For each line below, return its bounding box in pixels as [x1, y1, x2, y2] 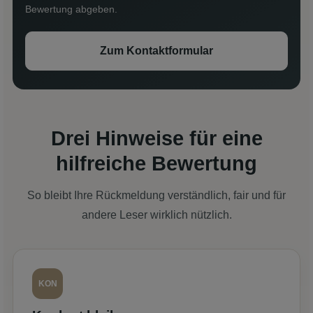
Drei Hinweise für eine [50, 126, 263, 150]
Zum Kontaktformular [100, 44, 213, 57]
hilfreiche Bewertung [56, 152, 257, 175]
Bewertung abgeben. [25, 3, 117, 15]
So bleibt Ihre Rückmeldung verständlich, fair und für [27, 189, 286, 201]
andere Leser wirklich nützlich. [81, 208, 232, 221]
